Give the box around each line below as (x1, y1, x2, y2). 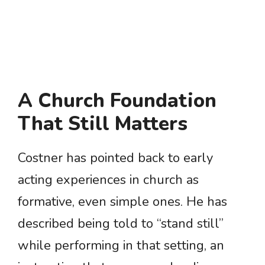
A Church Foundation (18, 88, 216, 115)
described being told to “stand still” (18, 215, 224, 233)
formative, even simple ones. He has (18, 193, 227, 211)
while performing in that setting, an (18, 237, 224, 255)
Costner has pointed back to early (18, 149, 213, 167)
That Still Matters (18, 111, 188, 138)
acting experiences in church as (18, 171, 199, 189)
